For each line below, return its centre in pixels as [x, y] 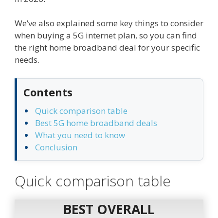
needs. [27, 60]
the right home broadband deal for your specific [107, 48]
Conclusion [56, 147]
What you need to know [80, 135]
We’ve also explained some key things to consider [109, 23]
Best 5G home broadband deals [96, 123]
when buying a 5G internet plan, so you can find [106, 36]
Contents [48, 92]
